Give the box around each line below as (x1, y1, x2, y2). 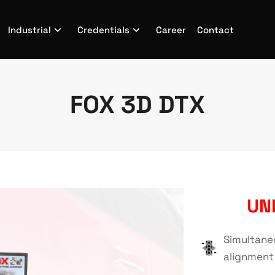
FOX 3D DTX (70, 89, 205, 120)
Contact (196, 23, 234, 36)
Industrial (7, 23, 51, 36)
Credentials (77, 23, 130, 36)
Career (155, 23, 186, 36)
